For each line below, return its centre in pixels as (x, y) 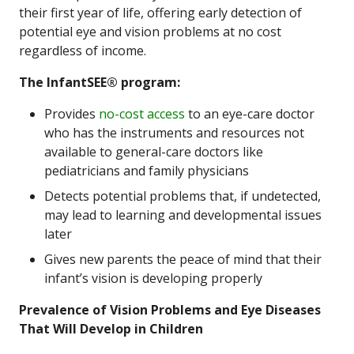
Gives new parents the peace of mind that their (183, 259)
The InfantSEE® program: (100, 82)
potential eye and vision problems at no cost (150, 32)
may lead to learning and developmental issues (183, 215)
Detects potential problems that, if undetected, (183, 196)
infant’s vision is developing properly (153, 278)
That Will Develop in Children (111, 329)
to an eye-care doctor (250, 114)
